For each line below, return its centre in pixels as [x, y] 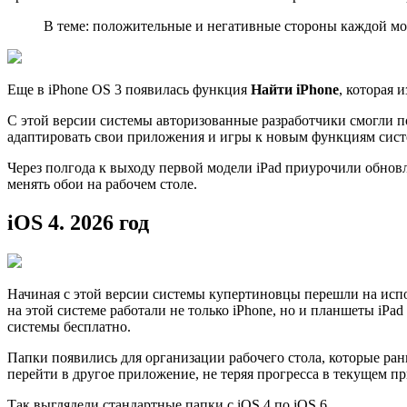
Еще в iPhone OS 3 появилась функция [129, 90]
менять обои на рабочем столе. [102, 184]
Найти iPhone [295, 90]
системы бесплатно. [69, 327]
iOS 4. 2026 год [78, 223]
